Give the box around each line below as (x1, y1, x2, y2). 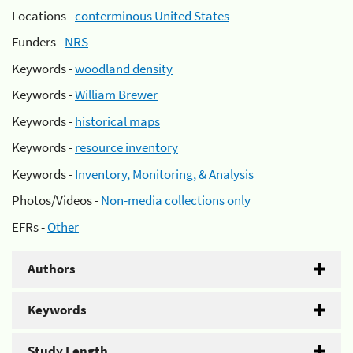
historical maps (75, 112, 160, 130)
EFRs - (12, 217, 47, 236)
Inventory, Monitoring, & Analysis (75, 165, 254, 183)
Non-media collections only (101, 191, 251, 209)
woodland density (75, 59, 173, 77)
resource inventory (75, 139, 178, 156)
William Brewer (75, 86, 158, 103)
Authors (28, 259, 76, 277)
